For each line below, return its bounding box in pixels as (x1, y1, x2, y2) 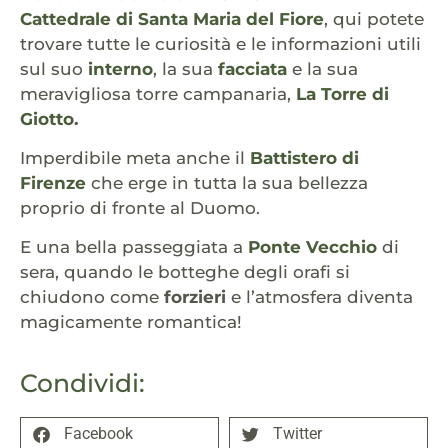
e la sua (292, 58, 358, 79)
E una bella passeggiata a (20, 237, 248, 258)
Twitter (273, 424, 322, 444)
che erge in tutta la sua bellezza (91, 173, 368, 193)
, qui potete (324, 8, 424, 29)
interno (88, 58, 153, 79)
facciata (218, 58, 287, 79)
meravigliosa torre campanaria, (20, 83, 291, 104)
